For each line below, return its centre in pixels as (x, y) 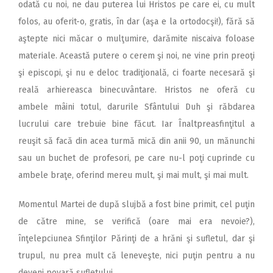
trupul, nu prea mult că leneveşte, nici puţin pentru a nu (136, 255)
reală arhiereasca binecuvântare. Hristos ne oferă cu (136, 90)
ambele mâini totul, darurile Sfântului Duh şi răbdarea (136, 107)
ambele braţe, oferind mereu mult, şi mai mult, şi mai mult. (133, 175)
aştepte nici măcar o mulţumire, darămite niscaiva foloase (136, 38)
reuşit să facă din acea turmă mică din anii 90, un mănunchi (136, 141)
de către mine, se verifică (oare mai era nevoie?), (136, 221)
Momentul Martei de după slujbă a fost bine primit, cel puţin (136, 204)
